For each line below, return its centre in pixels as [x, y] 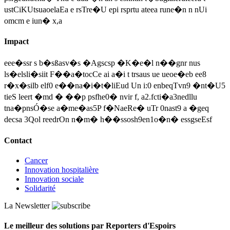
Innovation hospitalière [62, 170]
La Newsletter [27, 206]
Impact [16, 42]
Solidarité [40, 188]
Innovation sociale [54, 179]
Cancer [36, 161]
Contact [18, 140]
